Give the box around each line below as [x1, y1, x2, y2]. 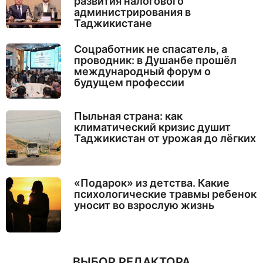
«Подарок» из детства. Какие [73, 177, 230, 190]
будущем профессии [73, 76, 184, 89]
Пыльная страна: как [73, 109, 183, 122]
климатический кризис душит [73, 120, 231, 133]
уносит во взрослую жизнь [73, 199, 214, 212]
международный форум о [73, 65, 211, 77]
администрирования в [73, 5, 191, 18]
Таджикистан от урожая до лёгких [73, 131, 256, 144]
